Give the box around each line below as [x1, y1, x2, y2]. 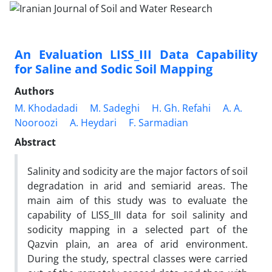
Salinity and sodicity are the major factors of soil [27, 164, 248, 178]
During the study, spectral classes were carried [27, 251, 248, 265]
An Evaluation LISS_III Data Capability [15, 46, 257, 63]
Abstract [15, 135, 56, 149]
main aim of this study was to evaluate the [27, 193, 248, 207]
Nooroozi [15, 115, 58, 129]
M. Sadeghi [90, 101, 140, 115]
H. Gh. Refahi [152, 101, 211, 115]
